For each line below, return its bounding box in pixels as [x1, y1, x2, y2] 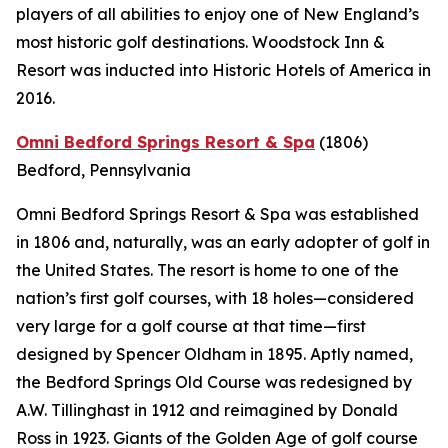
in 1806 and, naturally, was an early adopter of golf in [16, 232, 430, 253]
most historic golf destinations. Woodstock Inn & [16, 32, 385, 53]
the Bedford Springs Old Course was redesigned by [16, 372, 412, 393]
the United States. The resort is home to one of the [16, 260, 399, 281]
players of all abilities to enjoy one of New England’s [16, 4, 419, 25]
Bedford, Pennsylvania [16, 160, 191, 181]
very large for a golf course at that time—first [16, 316, 366, 337]
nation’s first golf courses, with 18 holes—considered [16, 288, 414, 309]
